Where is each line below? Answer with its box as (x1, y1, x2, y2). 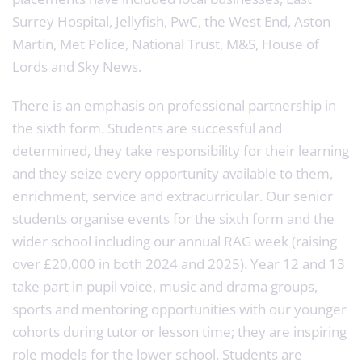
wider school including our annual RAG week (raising (12, 231, 337, 250)
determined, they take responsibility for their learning (12, 141, 349, 160)
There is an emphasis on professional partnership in (12, 95, 336, 115)
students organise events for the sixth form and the (12, 208, 335, 228)
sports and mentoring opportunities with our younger (12, 299, 347, 318)
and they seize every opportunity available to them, (12, 163, 333, 183)
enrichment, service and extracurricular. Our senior (12, 186, 333, 205)
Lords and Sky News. (12, 57, 141, 76)
